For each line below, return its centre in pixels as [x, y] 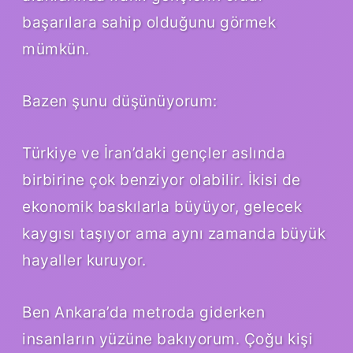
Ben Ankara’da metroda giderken [143, 312]
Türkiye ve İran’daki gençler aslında [154, 153]
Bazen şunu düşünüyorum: [120, 101]
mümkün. [56, 49]
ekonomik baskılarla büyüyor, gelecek [162, 207]
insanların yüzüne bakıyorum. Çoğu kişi [167, 339]
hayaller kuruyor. [84, 260]
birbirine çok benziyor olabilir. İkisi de [162, 180]
